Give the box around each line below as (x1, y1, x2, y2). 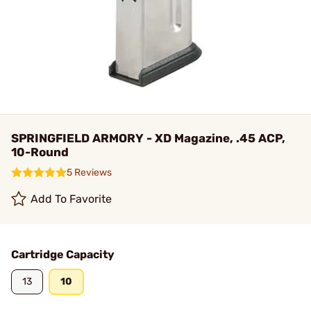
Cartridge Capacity (11, 248, 115, 261)
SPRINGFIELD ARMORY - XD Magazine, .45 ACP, (11, 131, 285, 145)
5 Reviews (67, 167, 112, 178)
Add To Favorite (31, 192, 112, 205)
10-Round (11, 145, 69, 159)
